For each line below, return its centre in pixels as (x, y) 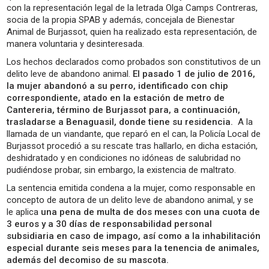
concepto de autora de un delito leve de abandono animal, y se (130, 200)
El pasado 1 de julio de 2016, (194, 74)
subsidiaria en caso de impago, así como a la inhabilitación (134, 236)
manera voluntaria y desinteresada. (76, 44)
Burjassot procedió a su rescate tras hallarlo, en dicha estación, (132, 146)
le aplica (24, 212)
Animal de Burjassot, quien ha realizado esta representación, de (132, 32)
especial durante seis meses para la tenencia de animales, (133, 248)
